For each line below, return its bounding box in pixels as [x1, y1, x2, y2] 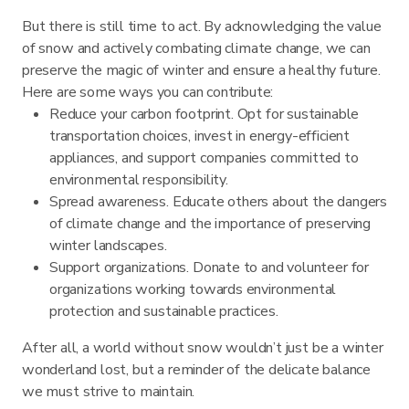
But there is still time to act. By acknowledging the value [22, 16, 382, 37]
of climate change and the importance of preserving [49, 213, 372, 234]
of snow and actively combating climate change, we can [22, 37, 371, 58]
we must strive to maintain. [22, 381, 195, 402]
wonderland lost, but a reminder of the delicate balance [22, 359, 372, 380]
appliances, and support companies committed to [49, 147, 359, 168]
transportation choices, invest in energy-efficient [49, 125, 351, 146]
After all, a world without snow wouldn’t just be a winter [22, 337, 383, 358]
